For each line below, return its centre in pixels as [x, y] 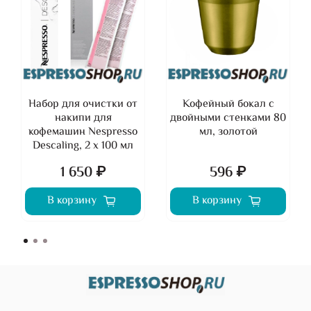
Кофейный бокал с [228, 104]
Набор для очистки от [83, 104]
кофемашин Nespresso [83, 132]
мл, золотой [228, 132]
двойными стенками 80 [228, 118]
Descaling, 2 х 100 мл [83, 146]
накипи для [83, 118]
